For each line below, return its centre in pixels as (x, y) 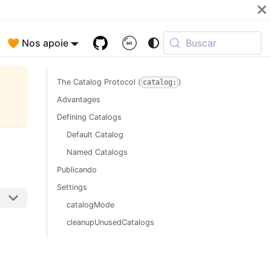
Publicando (77, 170)
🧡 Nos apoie (38, 43)
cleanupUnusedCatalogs (110, 223)
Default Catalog (95, 135)
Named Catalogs (97, 152)
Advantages (79, 100)
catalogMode (90, 205)
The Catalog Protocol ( (99, 82)
